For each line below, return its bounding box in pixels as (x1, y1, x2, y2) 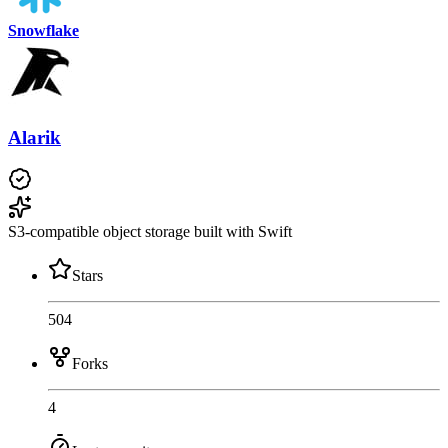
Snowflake (8, 21, 79, 39)
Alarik (8, 126, 61, 148)
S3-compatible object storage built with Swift (8, 223, 292, 241)
